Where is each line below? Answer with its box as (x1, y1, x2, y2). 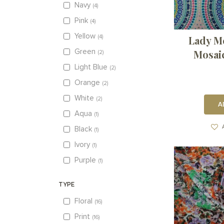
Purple (74, 156, 96, 164)
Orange (74, 79, 100, 87)
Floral (74, 197, 92, 205)
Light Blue (74, 63, 107, 71)
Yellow (74, 32, 95, 40)
